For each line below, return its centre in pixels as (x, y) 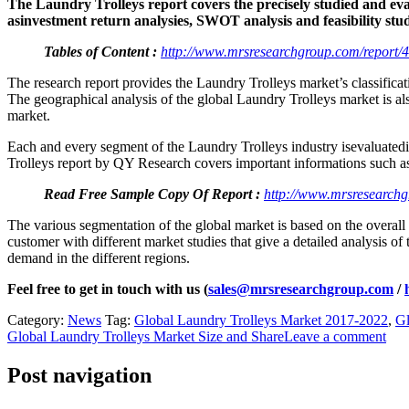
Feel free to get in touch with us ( (108, 288)
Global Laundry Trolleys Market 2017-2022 (261, 320)
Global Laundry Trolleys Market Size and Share (146, 336)
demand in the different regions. (99, 257)
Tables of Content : (100, 51)
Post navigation (79, 375)
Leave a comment (335, 336)
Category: (37, 320)
